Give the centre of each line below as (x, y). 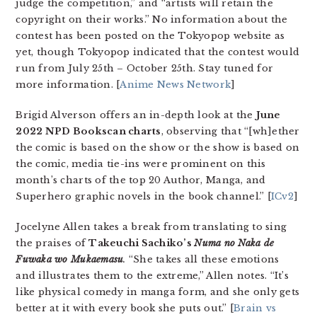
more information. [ (68, 85)
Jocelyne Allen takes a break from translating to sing (151, 227)
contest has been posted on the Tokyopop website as (150, 36)
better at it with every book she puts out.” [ (125, 309)
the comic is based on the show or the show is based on (158, 148)
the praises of (52, 243)
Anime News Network (175, 85)
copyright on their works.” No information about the (152, 20)
